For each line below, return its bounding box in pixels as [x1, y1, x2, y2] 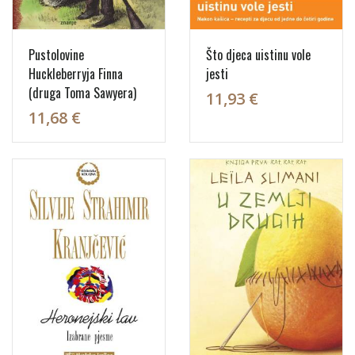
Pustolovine [29, 44, 84, 64]
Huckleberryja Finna [29, 63, 123, 83]
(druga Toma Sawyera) [29, 82, 136, 102]
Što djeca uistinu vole [206, 44, 311, 64]
